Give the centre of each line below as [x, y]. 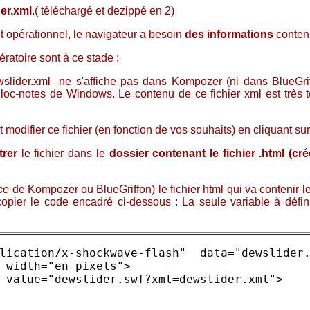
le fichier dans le [65, 153]
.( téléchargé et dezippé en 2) [103, 11]
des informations [229, 34]
